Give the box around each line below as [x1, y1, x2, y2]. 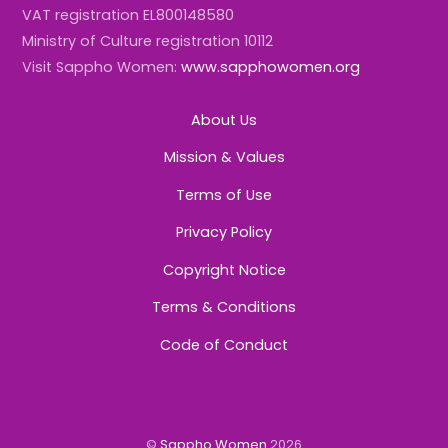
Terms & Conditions [152, 297, 296, 318]
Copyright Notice [162, 259, 286, 280]
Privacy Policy [176, 222, 272, 243]
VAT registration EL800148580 [22, 4, 235, 25]
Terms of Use [176, 184, 272, 205]
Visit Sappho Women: [22, 56, 182, 77]
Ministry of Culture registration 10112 [22, 30, 274, 51]
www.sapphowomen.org [181, 56, 361, 77]
